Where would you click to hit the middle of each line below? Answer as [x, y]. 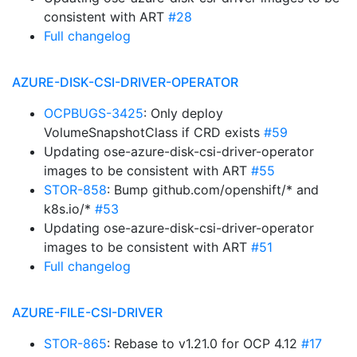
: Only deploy [183, 113]
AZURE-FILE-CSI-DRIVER [87, 312]
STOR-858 [75, 190]
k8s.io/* [69, 209]
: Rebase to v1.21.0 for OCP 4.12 [204, 343]
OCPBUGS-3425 [94, 113]
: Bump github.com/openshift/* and [213, 190]
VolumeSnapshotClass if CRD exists [154, 132]
